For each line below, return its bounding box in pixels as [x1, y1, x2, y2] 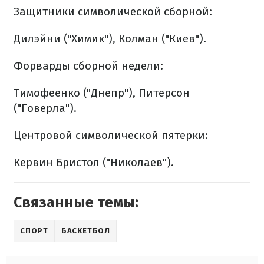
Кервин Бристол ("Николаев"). [14, 156, 174, 170]
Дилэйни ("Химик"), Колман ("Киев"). [14, 32, 206, 46]
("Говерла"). [14, 101, 77, 115]
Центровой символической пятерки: [14, 128, 208, 143]
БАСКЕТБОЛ [61, 226, 110, 236]
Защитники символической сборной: [14, 5, 212, 19]
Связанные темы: [14, 194, 138, 212]
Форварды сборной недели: [14, 59, 163, 73]
